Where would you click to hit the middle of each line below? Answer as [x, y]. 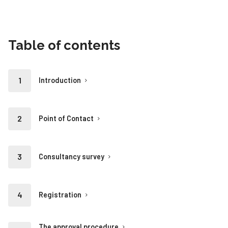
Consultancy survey [72, 157]
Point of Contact [66, 119]
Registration [60, 195]
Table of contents [64, 45]
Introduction [60, 80]
